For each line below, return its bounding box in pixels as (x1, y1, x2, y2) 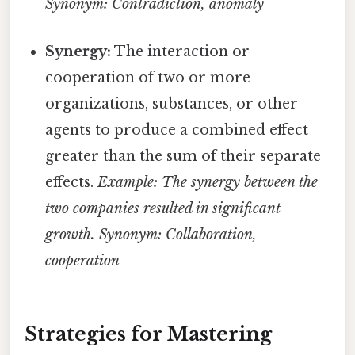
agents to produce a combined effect (45, 120, 309, 139)
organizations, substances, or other (45, 94, 299, 113)
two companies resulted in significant (45, 199, 281, 217)
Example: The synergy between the (97, 173, 319, 191)
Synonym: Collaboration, (99, 225, 258, 243)
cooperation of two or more (45, 68, 251, 86)
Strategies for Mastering (25, 322, 272, 345)
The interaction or (111, 42, 250, 60)
